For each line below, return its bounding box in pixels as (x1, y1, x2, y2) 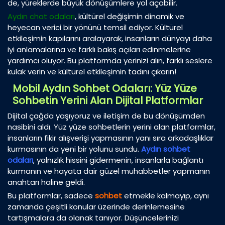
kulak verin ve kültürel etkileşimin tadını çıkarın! (8, 66, 176, 77)
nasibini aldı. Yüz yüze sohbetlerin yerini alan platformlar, (8, 122, 215, 133)
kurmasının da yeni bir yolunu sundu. (8, 144, 139, 155)
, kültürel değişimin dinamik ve (75, 11, 184, 22)
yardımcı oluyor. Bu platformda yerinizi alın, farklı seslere (8, 55, 212, 66)
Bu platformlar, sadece (8, 190, 95, 201)
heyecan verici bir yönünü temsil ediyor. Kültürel (8, 22, 183, 33)
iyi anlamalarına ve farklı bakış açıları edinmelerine (8, 44, 191, 55)
